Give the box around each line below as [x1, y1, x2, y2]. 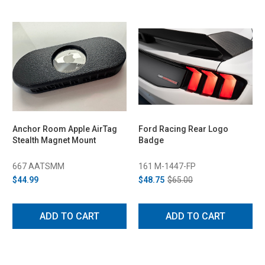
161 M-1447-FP [138, 161, 196, 171]
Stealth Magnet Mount [12, 135, 96, 145]
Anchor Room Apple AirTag [12, 124, 117, 134]
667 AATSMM [12, 161, 64, 171]
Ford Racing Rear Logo [138, 124, 228, 134]
